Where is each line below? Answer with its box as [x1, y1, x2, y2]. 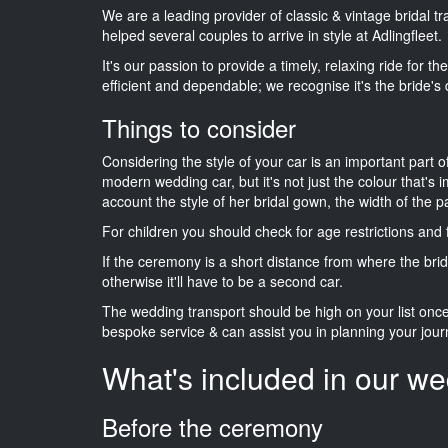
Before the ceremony [102, 408, 323, 444]
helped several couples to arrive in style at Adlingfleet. [102, 24, 442, 45]
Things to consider [102, 109, 296, 145]
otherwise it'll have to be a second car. [102, 270, 343, 291]
